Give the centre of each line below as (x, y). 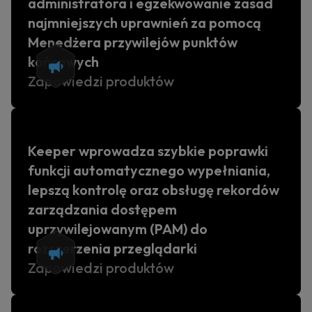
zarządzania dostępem (102, 209)
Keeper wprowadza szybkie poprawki (148, 151)
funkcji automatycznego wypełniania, (149, 170)
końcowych (63, 62)
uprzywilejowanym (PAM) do (118, 229)
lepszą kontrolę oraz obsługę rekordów (154, 190)
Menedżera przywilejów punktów (133, 42)
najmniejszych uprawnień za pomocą (145, 23)
